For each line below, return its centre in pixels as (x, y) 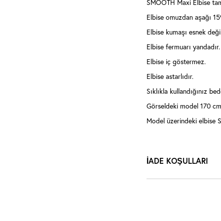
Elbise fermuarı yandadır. (183, 47)
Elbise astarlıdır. (170, 76)
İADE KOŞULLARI (177, 160)
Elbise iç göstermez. (176, 61)
